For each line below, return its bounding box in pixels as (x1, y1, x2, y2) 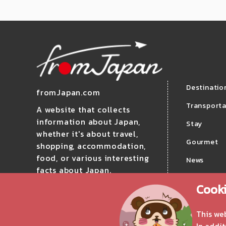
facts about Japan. (36, 164, 111, 177)
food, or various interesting (36, 152, 149, 164)
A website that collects (36, 103, 130, 116)
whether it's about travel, (36, 128, 138, 140)
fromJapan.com (36, 86, 100, 99)
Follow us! (36, 181, 94, 199)
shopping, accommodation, (36, 140, 146, 152)
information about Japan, (36, 116, 141, 128)
